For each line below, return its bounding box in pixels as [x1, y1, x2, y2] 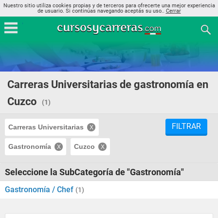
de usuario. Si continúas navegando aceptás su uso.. [37, 8, 166, 14]
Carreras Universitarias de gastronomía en [7, 78, 208, 91]
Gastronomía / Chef [5, 185, 75, 194]
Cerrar [165, 8, 181, 14]
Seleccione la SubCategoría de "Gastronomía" [5, 167, 184, 177]
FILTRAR [172, 122, 201, 131]
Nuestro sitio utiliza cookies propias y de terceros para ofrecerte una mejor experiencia [3, 2, 215, 9]
